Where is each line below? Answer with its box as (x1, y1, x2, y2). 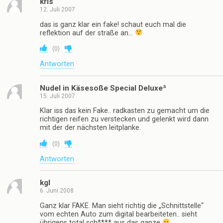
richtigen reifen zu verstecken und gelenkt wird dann (40, 115, 209, 124)
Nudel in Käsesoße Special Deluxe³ (40, 83, 166, 93)
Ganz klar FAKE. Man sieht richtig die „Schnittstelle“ (40, 201, 204, 210)
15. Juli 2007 (40, 92, 75, 100)
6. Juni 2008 (40, 187, 74, 195)
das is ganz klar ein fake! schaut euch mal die (40, 20, 186, 29)
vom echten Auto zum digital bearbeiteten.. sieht (40, 210, 197, 219)
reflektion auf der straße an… (40, 28, 135, 37)
